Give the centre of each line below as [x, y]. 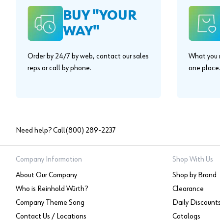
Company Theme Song [50, 203]
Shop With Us [192, 160]
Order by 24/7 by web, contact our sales [88, 57]
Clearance [188, 189]
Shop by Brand [194, 175]
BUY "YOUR [100, 15]
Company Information [49, 160]
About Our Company [46, 175]
